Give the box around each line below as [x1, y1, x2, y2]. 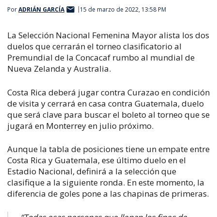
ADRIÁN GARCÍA [18, 5, 64, 14]
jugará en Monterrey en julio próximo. [7, 120, 154, 131]
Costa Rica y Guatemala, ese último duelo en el [7, 155, 186, 166]
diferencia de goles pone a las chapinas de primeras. [7, 188, 209, 199]
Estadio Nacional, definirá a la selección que [7, 166, 176, 177]
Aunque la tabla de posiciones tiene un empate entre [7, 143, 210, 155]
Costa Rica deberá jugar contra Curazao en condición [7, 86, 210, 98]
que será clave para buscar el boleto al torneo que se [7, 108, 210, 120]
